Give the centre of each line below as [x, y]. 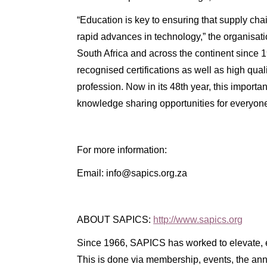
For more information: [122, 150]
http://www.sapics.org [198, 220]
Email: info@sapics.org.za [132, 173]
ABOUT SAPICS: [115, 220]
